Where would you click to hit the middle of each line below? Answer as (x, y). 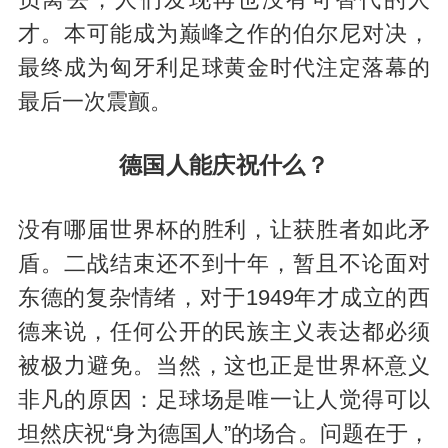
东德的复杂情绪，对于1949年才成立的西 (224, 298)
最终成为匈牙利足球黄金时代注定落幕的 (224, 67)
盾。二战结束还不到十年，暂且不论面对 (224, 264)
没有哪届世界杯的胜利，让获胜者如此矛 (224, 230)
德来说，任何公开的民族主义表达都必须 (224, 332)
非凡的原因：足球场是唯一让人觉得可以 (224, 400)
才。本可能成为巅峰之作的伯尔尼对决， (224, 33)
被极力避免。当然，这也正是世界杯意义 (224, 366)
